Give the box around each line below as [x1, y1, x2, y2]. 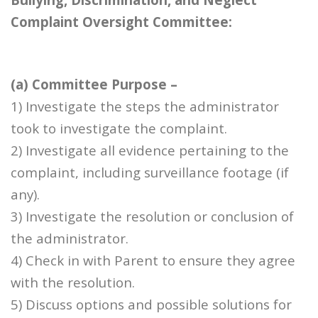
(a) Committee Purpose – [11, 75, 177, 93]
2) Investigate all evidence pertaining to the [11, 141, 289, 159]
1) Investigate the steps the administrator [11, 97, 279, 115]
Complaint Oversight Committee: [11, 12, 232, 31]
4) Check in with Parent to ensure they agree [11, 251, 295, 269]
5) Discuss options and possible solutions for [11, 295, 292, 313]
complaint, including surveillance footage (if [11, 163, 289, 181]
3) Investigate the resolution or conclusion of [11, 207, 294, 225]
